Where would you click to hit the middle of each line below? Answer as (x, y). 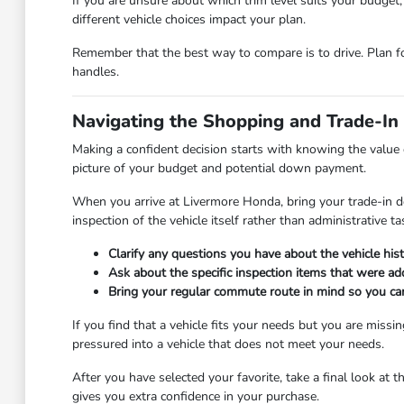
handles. (95, 72)
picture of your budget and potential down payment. (219, 168)
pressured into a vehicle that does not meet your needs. (228, 344)
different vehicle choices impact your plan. (188, 19)
